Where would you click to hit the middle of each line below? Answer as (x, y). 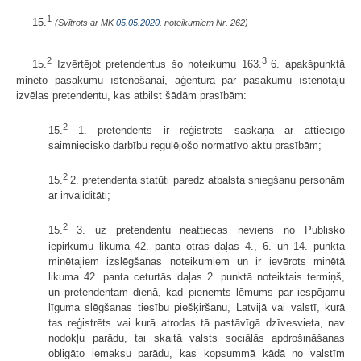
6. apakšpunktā (308, 64)
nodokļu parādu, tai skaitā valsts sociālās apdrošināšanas (197, 338)
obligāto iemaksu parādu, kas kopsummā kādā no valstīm (197, 353)
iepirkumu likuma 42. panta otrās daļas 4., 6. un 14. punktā (197, 246)
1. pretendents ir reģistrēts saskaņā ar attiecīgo (212, 131)
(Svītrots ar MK (85, 23)
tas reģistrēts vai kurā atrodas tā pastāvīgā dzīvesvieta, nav (197, 322)
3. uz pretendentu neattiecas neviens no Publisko (211, 230)
